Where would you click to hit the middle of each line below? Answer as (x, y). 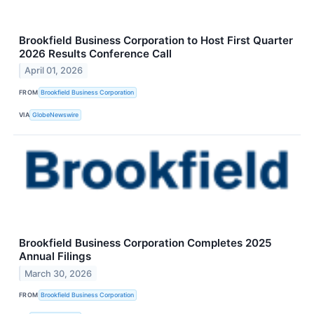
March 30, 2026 (59, 273)
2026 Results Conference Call (95, 53)
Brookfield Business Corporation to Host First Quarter (156, 40)
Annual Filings (55, 256)
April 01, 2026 (54, 71)
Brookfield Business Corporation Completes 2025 (145, 243)
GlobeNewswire (56, 115)
